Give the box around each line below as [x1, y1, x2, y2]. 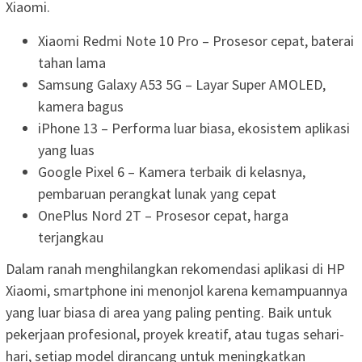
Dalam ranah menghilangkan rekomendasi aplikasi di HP [6, 259, 345, 278]
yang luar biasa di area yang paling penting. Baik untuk [6, 302, 332, 322]
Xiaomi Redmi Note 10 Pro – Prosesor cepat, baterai [38, 32, 354, 51]
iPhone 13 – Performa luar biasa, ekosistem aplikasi [38, 119, 350, 138]
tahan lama [38, 53, 106, 73]
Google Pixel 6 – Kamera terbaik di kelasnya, [38, 162, 305, 182]
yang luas [38, 141, 95, 160]
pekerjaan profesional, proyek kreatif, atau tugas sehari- [6, 324, 344, 343]
